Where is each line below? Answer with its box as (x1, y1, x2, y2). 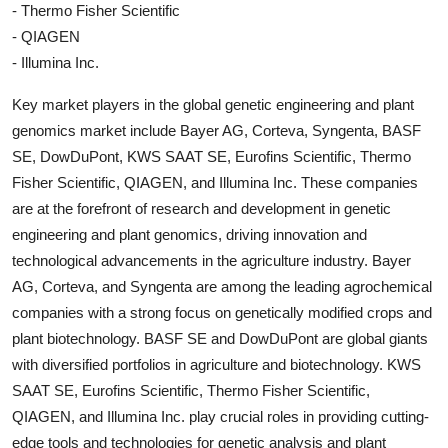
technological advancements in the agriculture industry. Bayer (12, 252, 411, 270)
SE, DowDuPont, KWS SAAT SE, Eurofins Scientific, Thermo (12, 148, 411, 166)
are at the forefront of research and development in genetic (12, 200, 391, 218)
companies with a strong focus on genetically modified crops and (12, 304, 432, 322)
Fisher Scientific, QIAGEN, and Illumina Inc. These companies (12, 174, 418, 192)
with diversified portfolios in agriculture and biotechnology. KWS (12, 356, 421, 374)
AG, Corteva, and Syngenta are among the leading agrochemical (12, 278, 432, 296)
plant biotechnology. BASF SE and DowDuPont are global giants (12, 330, 428, 348)
